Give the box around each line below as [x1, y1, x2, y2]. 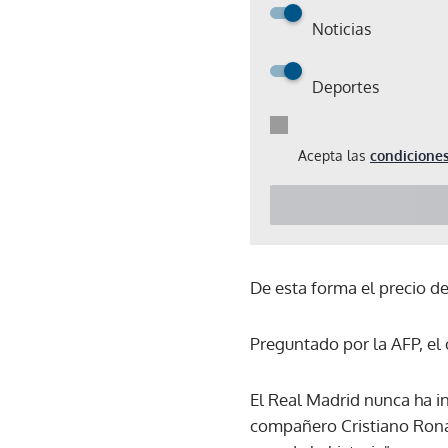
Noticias [312, 18, 371, 39]
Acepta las [298, 146, 370, 164]
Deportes [312, 76, 379, 97]
